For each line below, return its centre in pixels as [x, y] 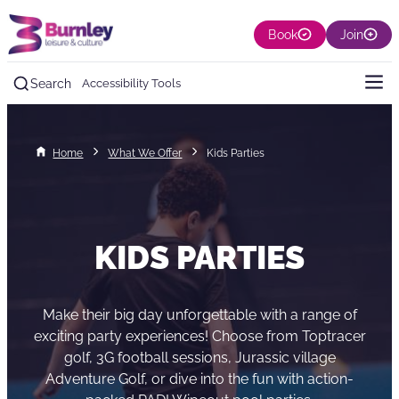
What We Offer [145, 154]
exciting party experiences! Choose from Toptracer [199, 336]
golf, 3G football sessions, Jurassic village [199, 357]
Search [51, 83]
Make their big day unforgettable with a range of [199, 314]
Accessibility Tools [131, 83]
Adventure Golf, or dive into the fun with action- [199, 379]
